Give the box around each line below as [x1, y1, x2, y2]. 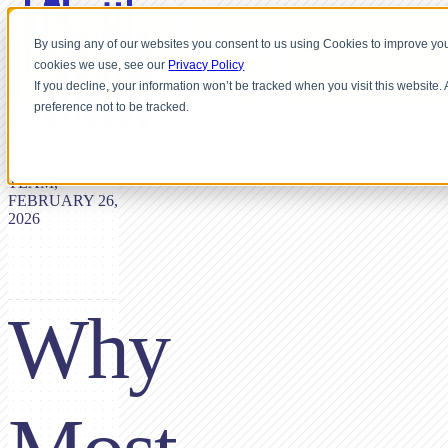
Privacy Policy [168, 58, 245, 73]
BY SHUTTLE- [8, 156, 112, 173]
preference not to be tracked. [34, 100, 190, 115]
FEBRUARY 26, [8, 192, 118, 209]
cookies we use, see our [34, 58, 169, 73]
